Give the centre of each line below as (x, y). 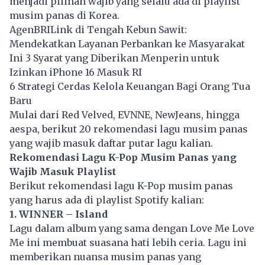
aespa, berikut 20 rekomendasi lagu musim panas (129, 129)
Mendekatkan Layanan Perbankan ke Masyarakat (127, 43)
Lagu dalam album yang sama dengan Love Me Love (132, 228)
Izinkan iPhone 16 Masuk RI (76, 72)
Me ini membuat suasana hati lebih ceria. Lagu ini (128, 242)
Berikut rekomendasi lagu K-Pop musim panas (121, 185)
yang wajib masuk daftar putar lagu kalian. (111, 143)
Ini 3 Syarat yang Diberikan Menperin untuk (114, 58)
